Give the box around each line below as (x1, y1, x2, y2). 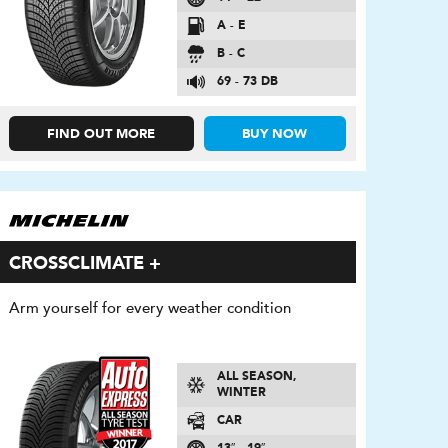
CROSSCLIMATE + (8, 255, 161, 274)
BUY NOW (242, 128, 308, 142)
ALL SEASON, (217, 370, 298, 383)
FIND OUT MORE (47, 128, 156, 142)
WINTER (217, 386, 267, 399)
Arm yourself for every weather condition (8, 299, 291, 318)
